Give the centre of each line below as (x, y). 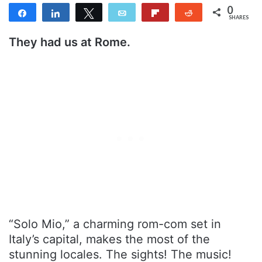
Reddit (213, 12)
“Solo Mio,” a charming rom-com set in (115, 224)
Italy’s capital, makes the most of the (109, 239)
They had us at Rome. (70, 42)
